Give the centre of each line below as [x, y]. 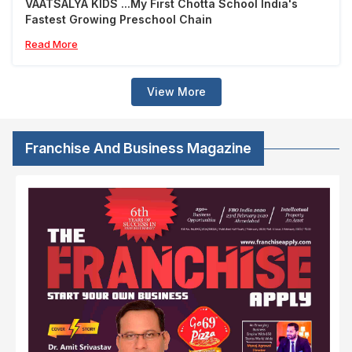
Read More [51, 44]
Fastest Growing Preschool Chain [119, 20]
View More [176, 92]
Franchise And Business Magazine [138, 148]
